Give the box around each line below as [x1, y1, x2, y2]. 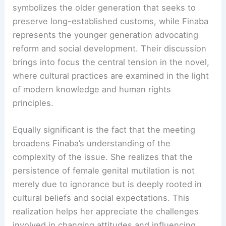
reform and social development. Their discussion [13, 43, 207, 53]
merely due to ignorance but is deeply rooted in [13, 179, 202, 190]
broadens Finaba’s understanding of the [13, 138, 171, 149]
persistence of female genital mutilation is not [13, 165, 195, 176]
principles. [13, 98, 54, 108]
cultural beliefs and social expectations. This [13, 193, 190, 203]
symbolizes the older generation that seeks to [13, 3, 196, 13]
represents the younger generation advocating [13, 30, 199, 40]
